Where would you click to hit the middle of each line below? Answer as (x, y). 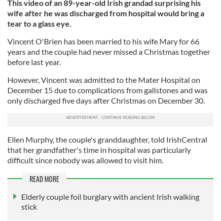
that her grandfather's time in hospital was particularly (99, 150)
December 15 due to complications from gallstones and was (108, 90)
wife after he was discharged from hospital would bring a (106, 13)
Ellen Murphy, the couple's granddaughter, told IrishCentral (107, 139)
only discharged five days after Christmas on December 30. (106, 100)
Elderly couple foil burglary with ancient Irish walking (110, 197)
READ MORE (44, 179)
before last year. (35, 62)
